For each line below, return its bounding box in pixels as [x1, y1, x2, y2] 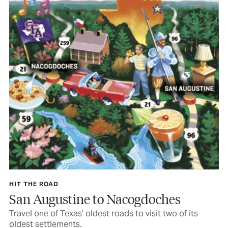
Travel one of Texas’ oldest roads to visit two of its [9, 208, 198, 219]
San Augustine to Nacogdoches [9, 190, 181, 208]
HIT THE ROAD [9, 180, 59, 188]
